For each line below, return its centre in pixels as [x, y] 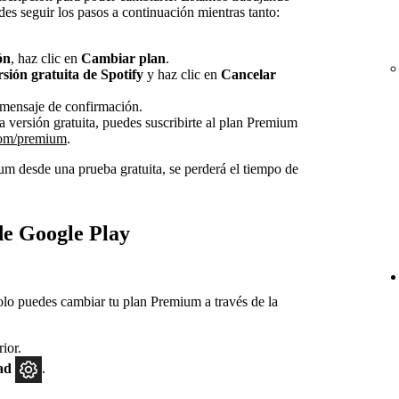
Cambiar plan [123, 59]
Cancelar [248, 75]
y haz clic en [182, 75]
